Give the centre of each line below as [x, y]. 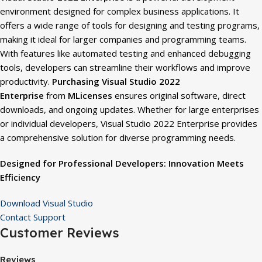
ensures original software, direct [179, 95]
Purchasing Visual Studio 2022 [116, 81]
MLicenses [90, 95]
